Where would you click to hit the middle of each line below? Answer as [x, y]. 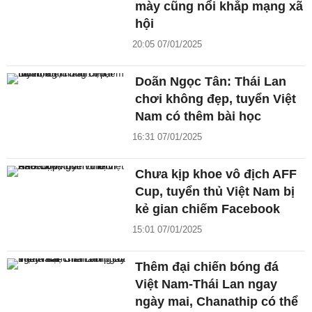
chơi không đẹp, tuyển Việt [216, 99]
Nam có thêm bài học [198, 117]
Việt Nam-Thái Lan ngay [206, 284]
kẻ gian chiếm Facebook [208, 209]
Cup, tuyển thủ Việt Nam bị [215, 192]
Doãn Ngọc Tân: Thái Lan [211, 82]
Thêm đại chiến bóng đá [207, 267]
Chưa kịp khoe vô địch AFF [216, 174]
